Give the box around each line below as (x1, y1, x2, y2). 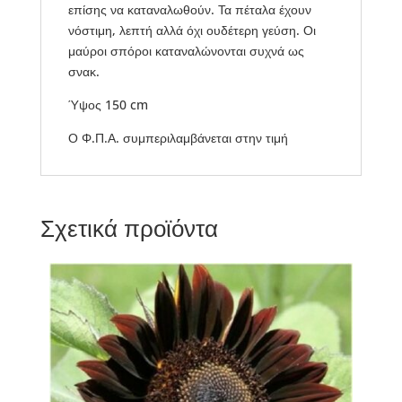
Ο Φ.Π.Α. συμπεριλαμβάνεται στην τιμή (67, 128, 288, 146)
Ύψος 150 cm (67, 95, 148, 113)
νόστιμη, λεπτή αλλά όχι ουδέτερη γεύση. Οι (67, 21, 316, 39)
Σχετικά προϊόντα (39, 211, 218, 244)
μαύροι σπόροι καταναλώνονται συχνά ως (67, 41, 304, 59)
